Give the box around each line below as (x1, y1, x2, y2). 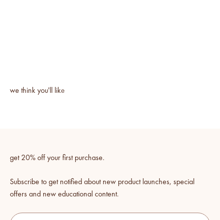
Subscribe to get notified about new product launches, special (10, 178, 194, 187)
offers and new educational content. (10, 191, 119, 199)
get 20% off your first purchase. (10, 154, 105, 163)
